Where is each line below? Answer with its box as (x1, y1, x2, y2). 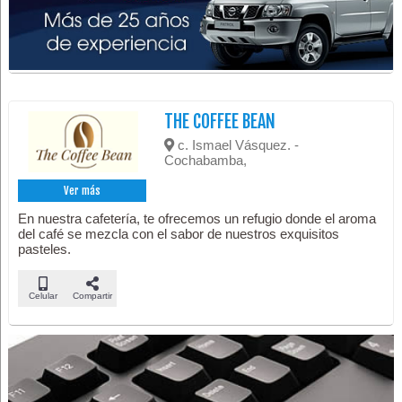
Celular (28, 291, 57, 301)
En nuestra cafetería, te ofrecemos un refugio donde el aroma (18, 211, 377, 227)
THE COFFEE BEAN (164, 110, 276, 134)
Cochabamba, (164, 153, 248, 169)
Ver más (64, 184, 101, 198)
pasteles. (18, 241, 72, 258)
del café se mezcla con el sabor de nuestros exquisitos (18, 226, 340, 242)
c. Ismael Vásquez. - (174, 137, 300, 153)
